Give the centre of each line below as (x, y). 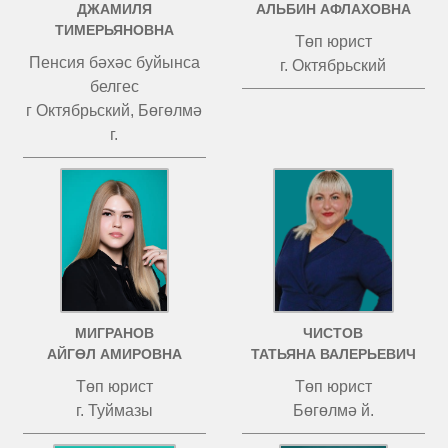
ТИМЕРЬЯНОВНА (114, 30)
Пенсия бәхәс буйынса (114, 62)
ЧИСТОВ (333, 333)
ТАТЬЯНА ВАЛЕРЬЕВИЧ (333, 354)
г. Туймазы (114, 410)
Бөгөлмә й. (333, 410)
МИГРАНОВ (114, 333)
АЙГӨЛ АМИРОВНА (114, 354)
